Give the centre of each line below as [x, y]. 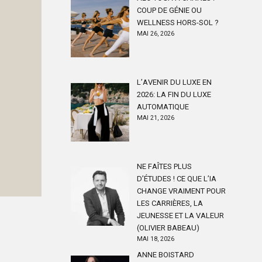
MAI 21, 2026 [156, 118]
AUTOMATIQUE [163, 107]
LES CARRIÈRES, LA [170, 203]
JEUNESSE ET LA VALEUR [180, 216]
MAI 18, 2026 [156, 239]
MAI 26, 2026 [156, 34]
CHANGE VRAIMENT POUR [181, 191]
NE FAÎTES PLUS [164, 166]
